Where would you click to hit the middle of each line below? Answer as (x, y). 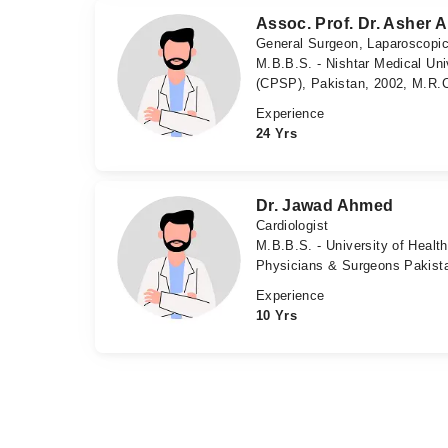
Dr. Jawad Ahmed (324, 205)
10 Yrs (276, 315)
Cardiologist (292, 225)
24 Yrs (276, 133)
